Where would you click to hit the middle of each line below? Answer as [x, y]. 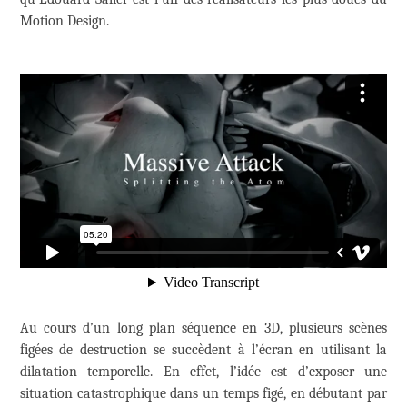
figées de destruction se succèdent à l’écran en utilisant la [203, 350]
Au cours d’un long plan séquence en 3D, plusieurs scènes [203, 328]
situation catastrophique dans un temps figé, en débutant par [203, 394]
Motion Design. [65, 21]
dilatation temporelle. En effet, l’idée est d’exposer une [203, 372]
